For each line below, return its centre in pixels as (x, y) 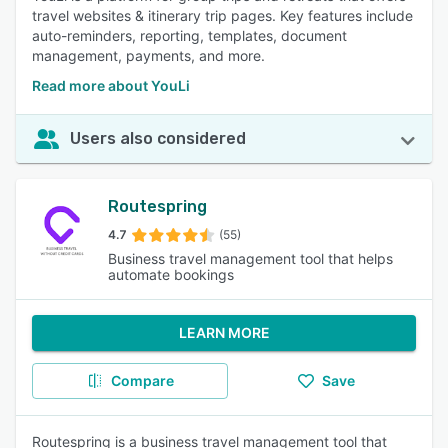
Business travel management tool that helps (250, 258)
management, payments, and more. (148, 55)
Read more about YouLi (111, 85)
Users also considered (158, 138)
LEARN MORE (224, 332)
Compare (142, 380)
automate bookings (171, 274)
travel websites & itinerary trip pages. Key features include (222, 15)
